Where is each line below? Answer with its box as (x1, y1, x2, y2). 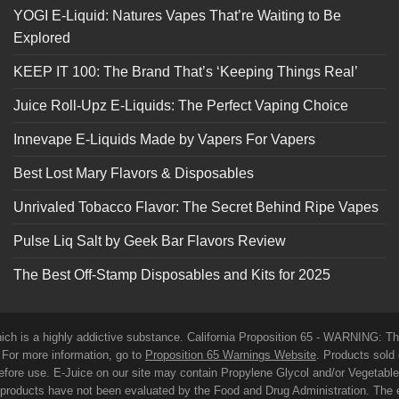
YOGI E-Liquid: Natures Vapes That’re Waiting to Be (13, 8, 341, 24)
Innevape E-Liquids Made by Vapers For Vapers (13, 132, 315, 148)
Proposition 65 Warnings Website (145, 347, 316, 362)
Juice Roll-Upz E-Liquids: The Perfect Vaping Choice (13, 98, 348, 114)
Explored (13, 30, 70, 46)
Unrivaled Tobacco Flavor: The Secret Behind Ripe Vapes (13, 199, 379, 216)
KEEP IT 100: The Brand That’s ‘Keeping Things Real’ (13, 64, 358, 80)
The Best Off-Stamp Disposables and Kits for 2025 (13, 267, 330, 283)
